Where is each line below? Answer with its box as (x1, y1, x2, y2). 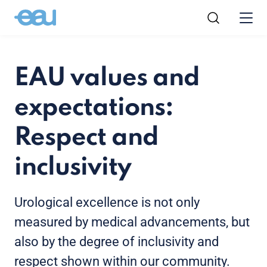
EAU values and (14, 66, 200, 91)
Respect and (14, 125, 159, 151)
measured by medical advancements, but (14, 215, 250, 229)
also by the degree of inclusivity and (14, 234, 219, 249)
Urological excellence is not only (14, 195, 200, 210)
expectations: (14, 95, 173, 121)
